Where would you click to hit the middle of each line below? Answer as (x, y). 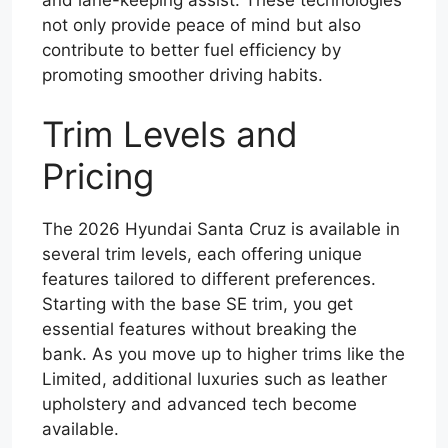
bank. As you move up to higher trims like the (223, 354)
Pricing (98, 176)
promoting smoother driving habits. (182, 74)
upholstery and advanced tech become (199, 404)
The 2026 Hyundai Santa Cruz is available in (221, 229)
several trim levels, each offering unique (202, 254)
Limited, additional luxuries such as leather (214, 379)
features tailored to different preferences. (209, 279)
